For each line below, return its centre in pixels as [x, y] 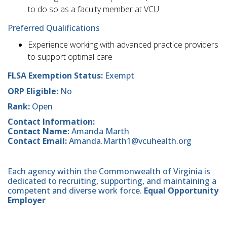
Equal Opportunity [181, 191]
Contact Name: [40, 131]
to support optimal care [70, 57]
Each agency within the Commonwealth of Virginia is [109, 172]
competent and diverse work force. [76, 191]
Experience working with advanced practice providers [123, 45]
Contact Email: [38, 141]
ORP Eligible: [34, 91]
